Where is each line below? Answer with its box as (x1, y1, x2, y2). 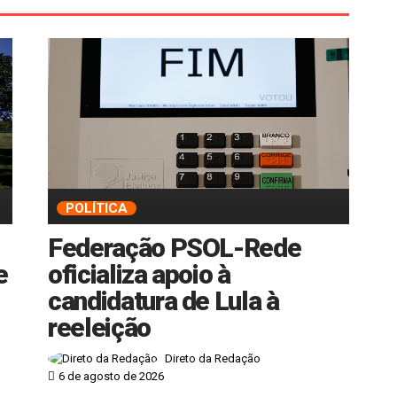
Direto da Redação (165, 352, 261, 366)
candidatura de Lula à (48, 284, 279, 316)
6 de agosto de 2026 (58, 370, 164, 384)
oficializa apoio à (48, 258, 230, 290)
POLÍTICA (66, 199, 128, 216)
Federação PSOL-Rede (48, 231, 301, 263)
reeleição (48, 311, 151, 343)
